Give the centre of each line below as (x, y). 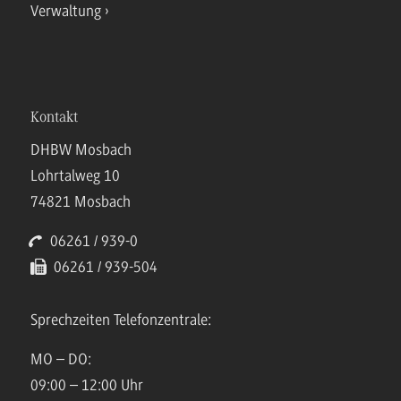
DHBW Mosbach (81, 150)
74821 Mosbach (81, 202)
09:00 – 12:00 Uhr (87, 385)
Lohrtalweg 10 (75, 176)
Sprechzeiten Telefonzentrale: (121, 320)
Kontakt (54, 117)
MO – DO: (61, 359)
